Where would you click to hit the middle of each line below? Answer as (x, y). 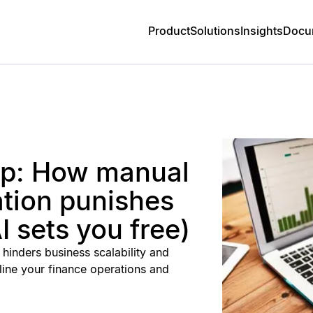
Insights (262, 31)
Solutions (215, 31)
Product (169, 31)
